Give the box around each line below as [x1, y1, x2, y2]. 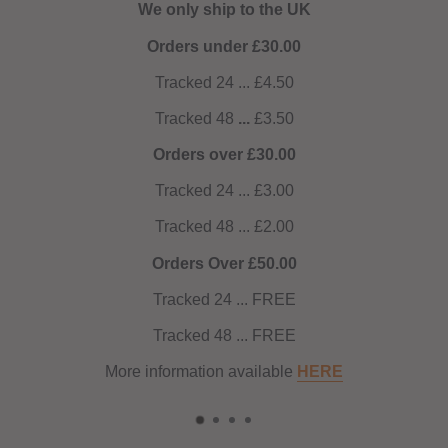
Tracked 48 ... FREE [122, 327, 266, 345]
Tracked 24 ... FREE [122, 290, 266, 308]
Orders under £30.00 [116, 37, 271, 55]
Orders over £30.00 [122, 146, 266, 164]
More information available [74, 363, 267, 381]
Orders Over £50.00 [121, 254, 267, 272]
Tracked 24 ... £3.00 [124, 182, 264, 200]
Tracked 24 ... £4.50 [124, 73, 264, 91]
